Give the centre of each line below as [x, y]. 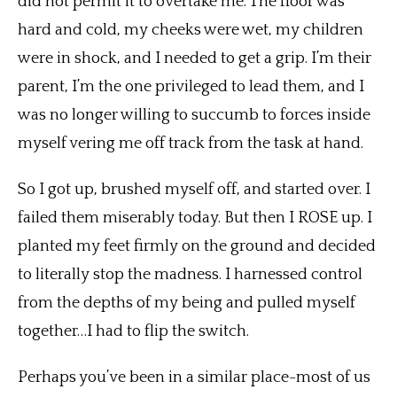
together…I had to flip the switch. [135, 332]
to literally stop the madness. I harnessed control [190, 275]
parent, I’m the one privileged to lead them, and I [191, 87]
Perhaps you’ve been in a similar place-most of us [194, 378]
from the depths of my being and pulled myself [187, 304]
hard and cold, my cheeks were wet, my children [191, 31]
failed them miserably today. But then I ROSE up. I [195, 218]
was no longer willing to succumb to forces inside [194, 116]
